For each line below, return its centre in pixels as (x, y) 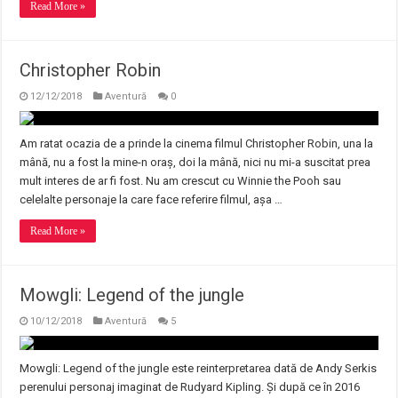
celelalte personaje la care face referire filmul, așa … (151, 199)
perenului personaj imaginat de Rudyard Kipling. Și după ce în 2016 (190, 387)
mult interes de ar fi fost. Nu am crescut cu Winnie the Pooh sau (181, 181)
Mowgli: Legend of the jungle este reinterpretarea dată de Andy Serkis (199, 368)
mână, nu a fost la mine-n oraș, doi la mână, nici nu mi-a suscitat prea (195, 162)
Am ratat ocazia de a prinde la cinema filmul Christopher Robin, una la (197, 143)
